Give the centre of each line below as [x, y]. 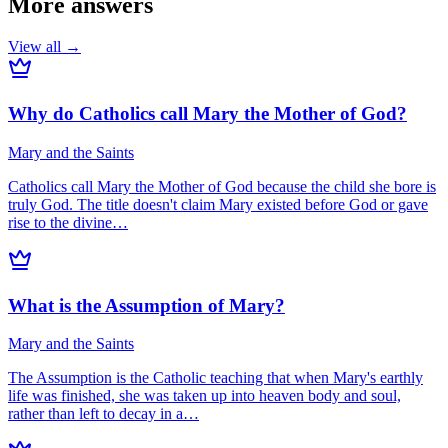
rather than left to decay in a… [103, 414]
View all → [44, 47]
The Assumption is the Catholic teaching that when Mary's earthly [215, 378]
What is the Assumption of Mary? [146, 305]
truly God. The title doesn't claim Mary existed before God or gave [218, 204]
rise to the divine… [68, 222]
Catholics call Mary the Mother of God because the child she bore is [222, 186]
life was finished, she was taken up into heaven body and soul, [204, 396]
